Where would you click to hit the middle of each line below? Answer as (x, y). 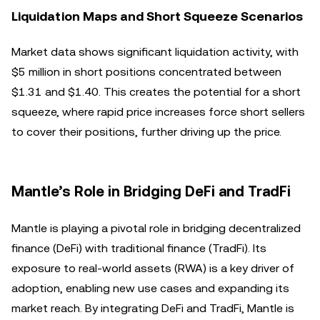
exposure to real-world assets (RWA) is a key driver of (153, 268)
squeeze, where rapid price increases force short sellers (158, 112)
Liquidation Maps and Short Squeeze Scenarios (157, 16)
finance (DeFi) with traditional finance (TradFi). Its (139, 248)
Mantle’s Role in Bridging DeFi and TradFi (151, 191)
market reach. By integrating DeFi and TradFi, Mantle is (153, 308)
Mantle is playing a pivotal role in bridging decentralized (156, 228)
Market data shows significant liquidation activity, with (155, 52)
